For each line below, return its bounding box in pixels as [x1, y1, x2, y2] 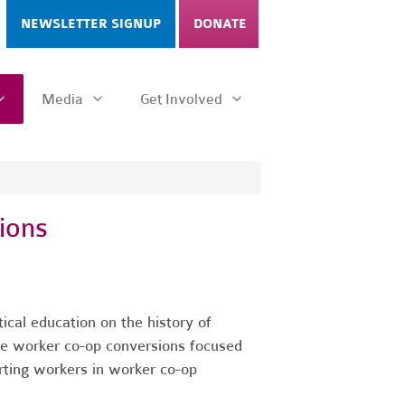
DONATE [193, 16, 247, 32]
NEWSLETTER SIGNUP [21, 16, 161, 32]
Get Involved [140, 90, 227, 108]
